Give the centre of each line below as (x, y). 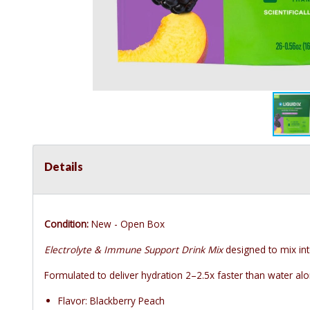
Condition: (66, 224)
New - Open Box (127, 224)
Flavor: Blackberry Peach (111, 301)
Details (64, 167)
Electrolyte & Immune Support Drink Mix (134, 250)
